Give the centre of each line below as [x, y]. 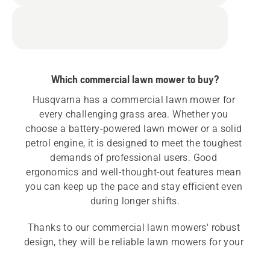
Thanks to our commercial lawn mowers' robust [134, 228]
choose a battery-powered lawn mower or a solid [134, 129]
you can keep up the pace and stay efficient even [133, 187]
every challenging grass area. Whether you [134, 115]
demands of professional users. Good [134, 158]
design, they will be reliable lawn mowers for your [134, 242]
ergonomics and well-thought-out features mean [134, 172]
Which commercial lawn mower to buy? [135, 80]
